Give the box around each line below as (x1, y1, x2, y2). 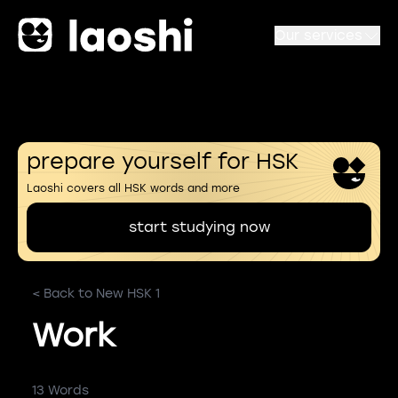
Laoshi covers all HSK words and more (27, 182, 240, 195)
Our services (275, 27, 362, 44)
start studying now (128, 219, 270, 235)
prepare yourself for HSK (27, 148, 298, 174)
